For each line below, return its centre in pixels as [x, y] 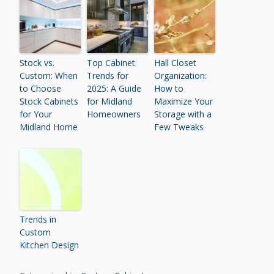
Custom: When [49, 76]
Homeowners [114, 114]
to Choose [41, 88]
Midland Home [49, 127]
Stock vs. [37, 63]
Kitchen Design [50, 245]
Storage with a [183, 114]
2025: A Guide [114, 88]
